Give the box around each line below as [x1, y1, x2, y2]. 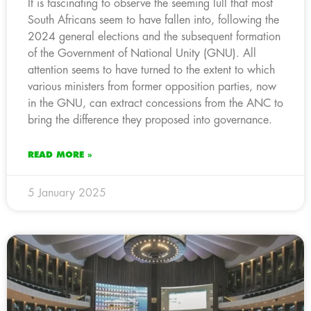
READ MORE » [28, 150, 92, 159]
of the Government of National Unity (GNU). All [28, 47, 256, 59]
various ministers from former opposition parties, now [28, 81, 276, 92]
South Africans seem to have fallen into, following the [28, 14, 279, 26]
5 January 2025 [28, 187, 106, 199]
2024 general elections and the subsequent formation [28, 31, 280, 42]
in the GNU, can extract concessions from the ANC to [28, 97, 283, 109]
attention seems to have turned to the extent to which [28, 64, 275, 76]
